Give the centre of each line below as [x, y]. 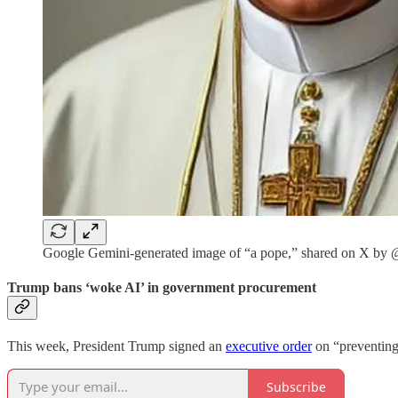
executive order [269, 346]
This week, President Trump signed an [116, 346]
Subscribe [296, 386]
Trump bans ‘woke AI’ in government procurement [162, 287]
